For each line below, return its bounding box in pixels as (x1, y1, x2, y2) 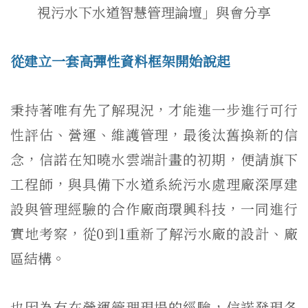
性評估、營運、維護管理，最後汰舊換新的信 (10, 124, 298, 144)
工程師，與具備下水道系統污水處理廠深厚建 (10, 173, 298, 194)
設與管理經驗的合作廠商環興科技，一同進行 (10, 198, 298, 219)
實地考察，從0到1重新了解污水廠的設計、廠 (10, 223, 298, 243)
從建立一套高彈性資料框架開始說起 (10, 50, 230, 71)
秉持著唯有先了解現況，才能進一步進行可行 (10, 99, 298, 120)
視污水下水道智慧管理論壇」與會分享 (37, 1, 271, 22)
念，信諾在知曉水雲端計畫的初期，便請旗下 (10, 148, 298, 169)
